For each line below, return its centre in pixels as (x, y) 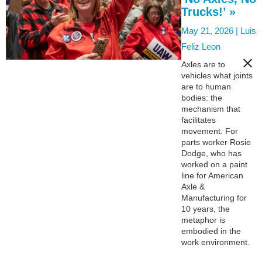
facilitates (199, 120)
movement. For (210, 131)
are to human (206, 86)
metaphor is (203, 220)
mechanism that (211, 108)
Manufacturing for (214, 197)
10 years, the (206, 208)
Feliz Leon (201, 46)
